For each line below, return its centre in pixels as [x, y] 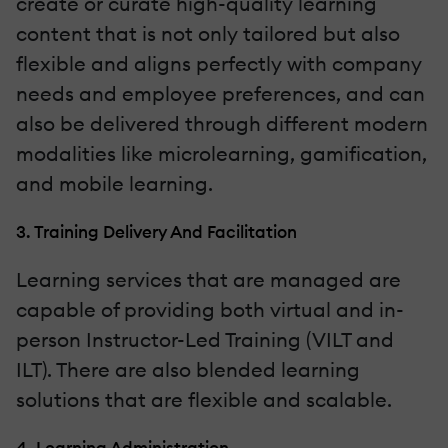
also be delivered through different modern [222, 123]
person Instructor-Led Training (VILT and [205, 339]
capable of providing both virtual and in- [210, 309]
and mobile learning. [114, 183]
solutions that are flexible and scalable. [204, 399]
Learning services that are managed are [208, 279]
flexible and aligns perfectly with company [219, 63]
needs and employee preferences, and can [220, 93]
